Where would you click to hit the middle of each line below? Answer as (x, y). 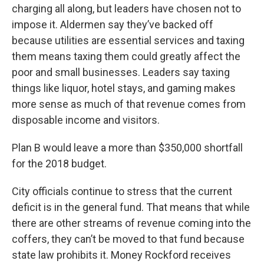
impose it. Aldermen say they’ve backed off (113, 24)
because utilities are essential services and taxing (128, 40)
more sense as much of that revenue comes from (129, 104)
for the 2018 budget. (59, 164)
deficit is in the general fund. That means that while (131, 207)
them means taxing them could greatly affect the (126, 56)
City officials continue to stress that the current (122, 191)
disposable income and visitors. (86, 120)
